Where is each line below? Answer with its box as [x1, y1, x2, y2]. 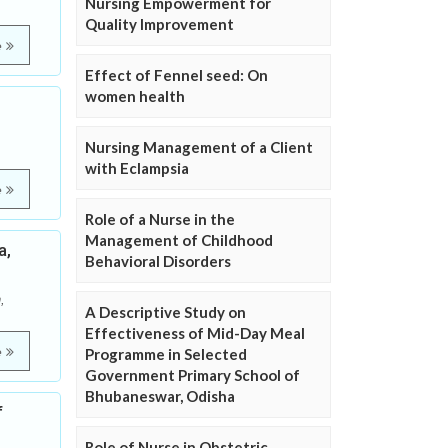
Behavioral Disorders [85, 252, 231, 271]
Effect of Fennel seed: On [85, 66, 268, 85]
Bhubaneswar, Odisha [85, 387, 235, 406]
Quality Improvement [85, 15, 234, 34]
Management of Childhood [85, 231, 273, 250]
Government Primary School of [85, 366, 300, 385]
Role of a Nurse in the [85, 210, 235, 229]
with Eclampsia [85, 159, 189, 178]
